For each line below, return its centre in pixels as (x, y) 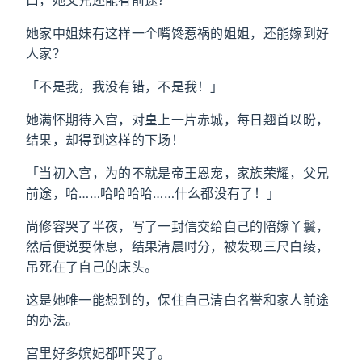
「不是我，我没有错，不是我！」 (125, 86)
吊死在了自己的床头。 (92, 267)
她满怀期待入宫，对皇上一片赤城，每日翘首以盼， (178, 120)
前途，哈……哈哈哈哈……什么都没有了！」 (153, 193)
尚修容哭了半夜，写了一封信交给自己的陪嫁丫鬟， (178, 226)
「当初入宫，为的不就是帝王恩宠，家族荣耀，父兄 (178, 173)
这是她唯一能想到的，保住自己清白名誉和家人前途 (178, 300)
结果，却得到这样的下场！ (105, 140)
